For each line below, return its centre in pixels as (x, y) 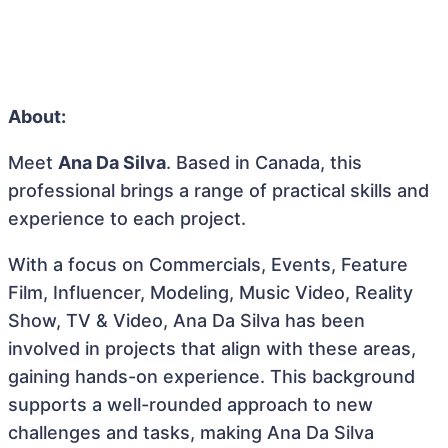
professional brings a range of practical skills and (218, 190)
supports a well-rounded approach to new (190, 404)
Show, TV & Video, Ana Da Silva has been (186, 320)
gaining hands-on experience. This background (211, 376)
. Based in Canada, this (264, 162)
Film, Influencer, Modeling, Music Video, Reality (210, 292)
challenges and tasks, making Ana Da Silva (191, 432)
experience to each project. (127, 218)
